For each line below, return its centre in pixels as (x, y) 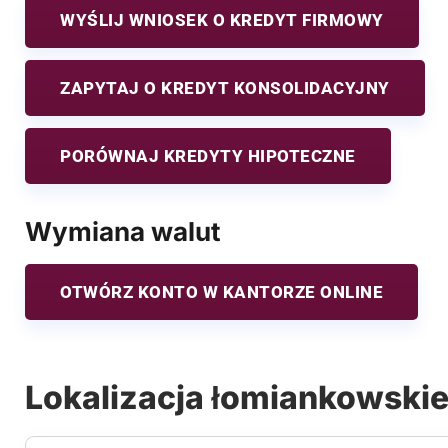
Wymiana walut (123, 231)
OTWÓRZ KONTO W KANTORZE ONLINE (221, 291)
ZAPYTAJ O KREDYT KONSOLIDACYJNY (225, 87)
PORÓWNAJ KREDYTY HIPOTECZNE (208, 155)
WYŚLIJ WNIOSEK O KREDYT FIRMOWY (222, 19)
